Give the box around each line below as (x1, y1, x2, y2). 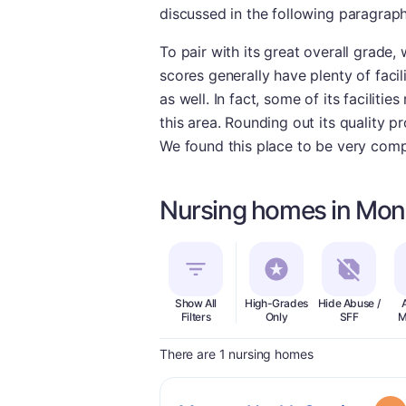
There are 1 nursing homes (159, 346, 314, 362)
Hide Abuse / (317, 296, 381, 310)
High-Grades (244, 296, 309, 310)
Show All (174, 296, 217, 310)
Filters (180, 310, 211, 324)
